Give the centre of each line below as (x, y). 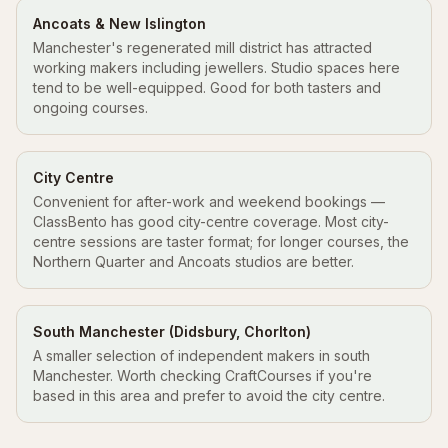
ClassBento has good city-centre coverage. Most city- (211, 221)
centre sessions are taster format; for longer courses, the (221, 241)
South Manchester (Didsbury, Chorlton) (172, 331)
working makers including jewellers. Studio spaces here (216, 67)
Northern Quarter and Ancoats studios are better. (193, 261)
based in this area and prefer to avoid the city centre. (209, 395)
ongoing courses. (90, 107)
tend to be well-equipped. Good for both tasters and (207, 87)
